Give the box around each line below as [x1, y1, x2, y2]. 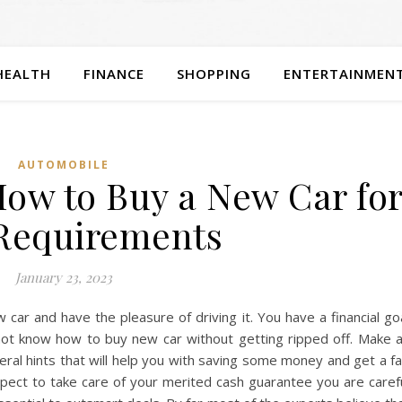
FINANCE [83, 65, 144, 83]
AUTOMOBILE [17, 157, 109, 172]
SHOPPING [176, 65, 251, 83]
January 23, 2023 [14, 268, 112, 286]
